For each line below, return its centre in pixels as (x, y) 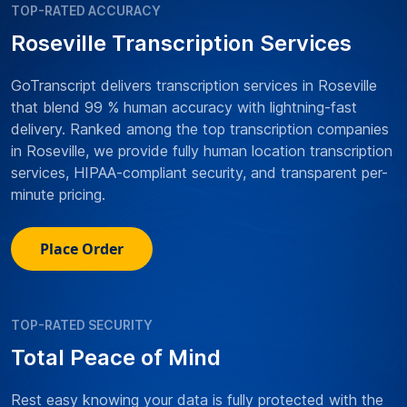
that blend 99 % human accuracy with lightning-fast (184, 107)
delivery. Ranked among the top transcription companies (200, 129)
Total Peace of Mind (116, 357)
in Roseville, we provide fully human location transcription (202, 150)
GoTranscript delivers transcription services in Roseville (194, 85)
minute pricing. (58, 194)
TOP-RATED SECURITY (82, 324)
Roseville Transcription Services (181, 43)
